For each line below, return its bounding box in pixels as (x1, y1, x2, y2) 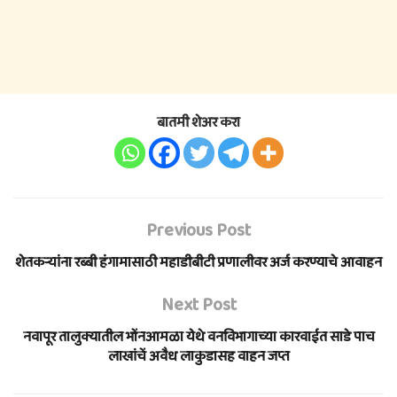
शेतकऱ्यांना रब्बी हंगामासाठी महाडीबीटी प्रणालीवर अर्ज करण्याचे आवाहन (15, 251, 382, 274)
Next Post (160, 290, 237, 319)
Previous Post (146, 215, 251, 245)
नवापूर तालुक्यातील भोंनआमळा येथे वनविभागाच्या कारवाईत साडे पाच (22, 325, 375, 348)
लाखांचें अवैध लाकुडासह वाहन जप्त (107, 345, 290, 368)
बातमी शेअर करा (157, 111, 240, 134)
